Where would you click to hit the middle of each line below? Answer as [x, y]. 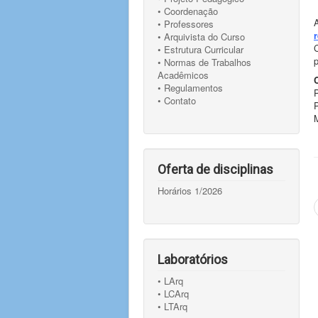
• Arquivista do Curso [201, 36]
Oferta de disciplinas [215, 169]
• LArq [170, 280]
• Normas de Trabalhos [204, 62]
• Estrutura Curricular [201, 49]
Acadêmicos [183, 75]
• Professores [186, 23]
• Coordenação [188, 11]
